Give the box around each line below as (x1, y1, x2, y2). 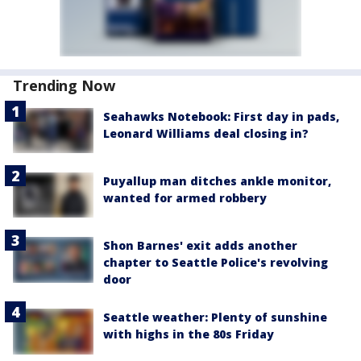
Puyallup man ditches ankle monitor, (103, 173, 331, 189)
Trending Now (13, 75, 115, 95)
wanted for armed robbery (103, 190, 267, 206)
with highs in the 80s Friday (103, 326, 274, 342)
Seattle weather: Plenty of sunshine (103, 309, 327, 326)
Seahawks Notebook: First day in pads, (103, 108, 339, 124)
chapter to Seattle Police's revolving (103, 255, 328, 271)
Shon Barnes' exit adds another (103, 238, 297, 254)
